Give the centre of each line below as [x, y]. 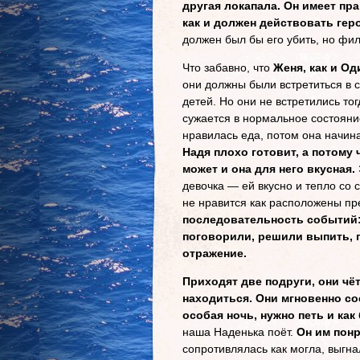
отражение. [215, 253]
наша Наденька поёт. [239, 332]
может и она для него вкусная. [269, 169]
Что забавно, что [228, 67]
